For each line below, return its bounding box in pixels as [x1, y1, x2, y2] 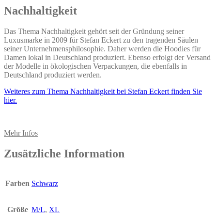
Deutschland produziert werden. [4, 71, 102, 79]
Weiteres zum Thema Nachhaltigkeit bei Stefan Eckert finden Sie [4, 87, 202, 96]
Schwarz [31, 179, 58, 187]
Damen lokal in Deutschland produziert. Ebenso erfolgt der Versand [4, 53, 211, 62]
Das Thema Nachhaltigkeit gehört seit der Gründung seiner [4, 27, 184, 36]
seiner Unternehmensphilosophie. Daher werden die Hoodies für [4, 45, 201, 53]
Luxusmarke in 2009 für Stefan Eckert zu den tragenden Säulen [4, 36, 198, 45]
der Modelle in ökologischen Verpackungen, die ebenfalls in [4, 62, 187, 71]
